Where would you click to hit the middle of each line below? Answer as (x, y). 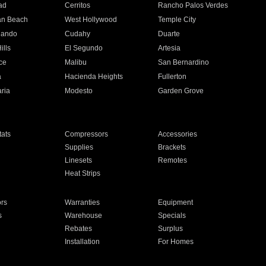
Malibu (75, 62)
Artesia (170, 48)
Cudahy (77, 34)
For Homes (176, 242)
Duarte (169, 34)
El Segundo (83, 48)
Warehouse (83, 216)
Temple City (177, 20)
